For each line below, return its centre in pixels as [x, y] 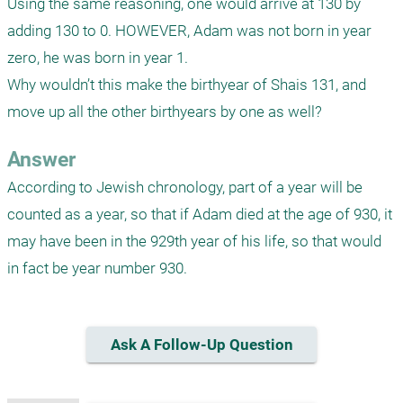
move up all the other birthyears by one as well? [165, 112]
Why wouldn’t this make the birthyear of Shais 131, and [187, 85]
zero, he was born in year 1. [98, 58]
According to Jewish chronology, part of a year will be [185, 187]
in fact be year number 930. [97, 268]
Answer [41, 160]
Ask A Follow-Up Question [201, 345]
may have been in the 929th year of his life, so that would [194, 241]
